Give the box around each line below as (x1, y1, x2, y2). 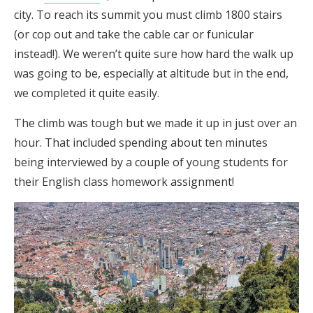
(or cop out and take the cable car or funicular (14, 26, 254, 42)
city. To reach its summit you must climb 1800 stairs (14, 6, 282, 22)
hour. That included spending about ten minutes (14, 134, 268, 150)
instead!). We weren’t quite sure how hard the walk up (14, 45, 293, 61)
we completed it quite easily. (14, 85, 159, 101)
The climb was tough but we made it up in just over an (14, 115, 297, 131)
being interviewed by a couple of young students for (14, 154, 288, 170)
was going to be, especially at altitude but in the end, (14, 65, 289, 81)
